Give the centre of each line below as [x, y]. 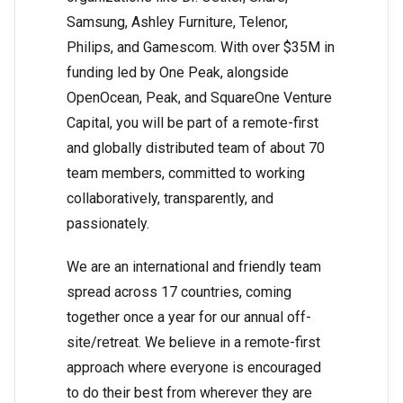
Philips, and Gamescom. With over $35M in [201, 48]
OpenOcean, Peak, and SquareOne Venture [199, 98]
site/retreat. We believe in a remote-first [193, 343]
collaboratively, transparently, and [170, 199]
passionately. [108, 224]
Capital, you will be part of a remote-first [193, 123]
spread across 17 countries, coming [179, 292]
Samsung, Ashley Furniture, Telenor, [177, 22]
